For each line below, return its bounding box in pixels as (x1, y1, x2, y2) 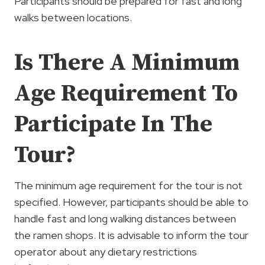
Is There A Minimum (14, 47, 240, 77)
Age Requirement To (14, 78, 238, 108)
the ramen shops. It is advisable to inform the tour (14, 228, 248, 242)
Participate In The (14, 109, 212, 139)
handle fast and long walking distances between (14, 211, 236, 225)
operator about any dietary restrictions (14, 244, 197, 258)
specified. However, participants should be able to (14, 195, 248, 209)
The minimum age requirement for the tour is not (14, 178, 243, 192)
